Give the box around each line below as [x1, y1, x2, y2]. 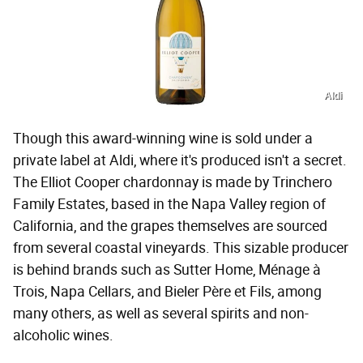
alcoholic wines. [13, 327, 113, 345]
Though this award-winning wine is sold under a [13, 130, 313, 148]
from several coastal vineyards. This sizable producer [13, 239, 348, 258]
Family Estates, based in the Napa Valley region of [13, 195, 326, 214]
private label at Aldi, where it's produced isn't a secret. [13, 152, 347, 170]
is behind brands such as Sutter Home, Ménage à [13, 261, 321, 280]
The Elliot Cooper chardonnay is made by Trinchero [13, 173, 332, 192]
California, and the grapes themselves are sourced [13, 217, 327, 236]
